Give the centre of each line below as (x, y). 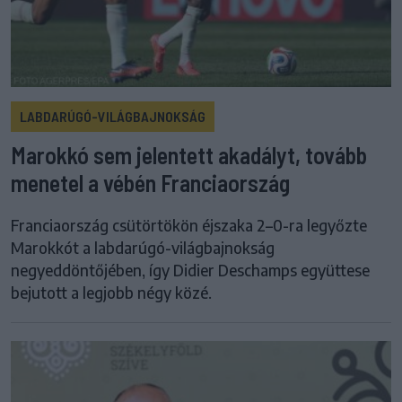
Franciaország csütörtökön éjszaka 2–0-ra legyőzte (189, 226)
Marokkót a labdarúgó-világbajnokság (143, 248)
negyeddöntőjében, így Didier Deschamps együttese (190, 271)
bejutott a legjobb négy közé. (111, 293)
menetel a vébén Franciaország (150, 183)
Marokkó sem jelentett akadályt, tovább (189, 155)
